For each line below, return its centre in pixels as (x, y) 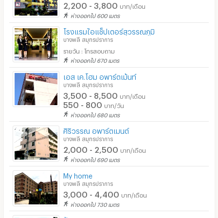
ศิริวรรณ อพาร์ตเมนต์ (96, 129)
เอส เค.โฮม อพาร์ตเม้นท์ (100, 75)
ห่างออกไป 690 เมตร (95, 159)
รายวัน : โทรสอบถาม (89, 50)
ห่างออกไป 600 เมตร (95, 15)
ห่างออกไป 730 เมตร (95, 203)
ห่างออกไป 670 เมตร (95, 60)
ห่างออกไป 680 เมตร (95, 114)
